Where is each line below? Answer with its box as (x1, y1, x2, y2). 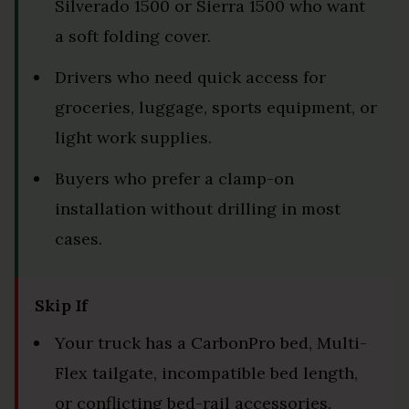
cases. (55, 228, 102, 250)
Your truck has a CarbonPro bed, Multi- (55, 332, 367, 354)
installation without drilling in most (55, 198, 341, 220)
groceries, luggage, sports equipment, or (55, 97, 377, 119)
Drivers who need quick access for (55, 67, 326, 89)
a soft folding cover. (55, 26, 211, 47)
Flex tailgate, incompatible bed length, (55, 362, 358, 384)
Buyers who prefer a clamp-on (55, 168, 294, 190)
